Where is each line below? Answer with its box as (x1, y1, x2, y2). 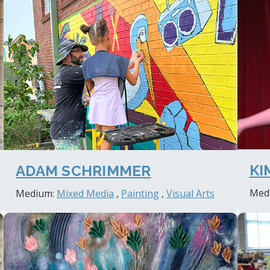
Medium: (16, 186, 57, 200)
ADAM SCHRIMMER (16, 162, 151, 180)
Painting (121, 186, 160, 200)
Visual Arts (166, 186, 215, 200)
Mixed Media (57, 186, 115, 200)
